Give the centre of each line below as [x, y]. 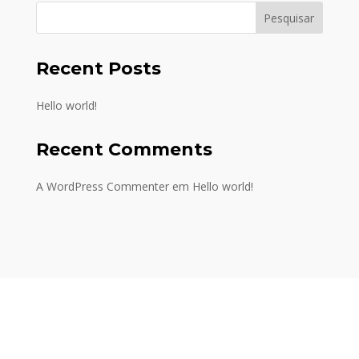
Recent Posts [98, 69]
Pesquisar [289, 18]
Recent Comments [124, 149]
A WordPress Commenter [102, 186]
